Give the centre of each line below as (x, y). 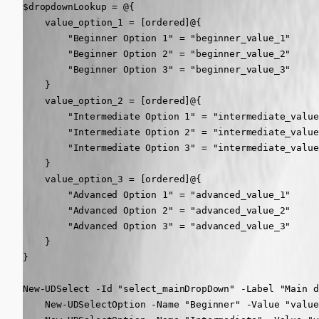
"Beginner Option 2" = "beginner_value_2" (157, 53)
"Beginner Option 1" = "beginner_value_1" (157, 38)
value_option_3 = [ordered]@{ (112, 179)
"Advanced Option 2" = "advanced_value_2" (157, 210)
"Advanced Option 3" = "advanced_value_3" (157, 226)
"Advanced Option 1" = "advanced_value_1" (157, 194)
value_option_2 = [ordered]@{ (112, 100)
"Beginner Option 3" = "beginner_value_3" (157, 69)
